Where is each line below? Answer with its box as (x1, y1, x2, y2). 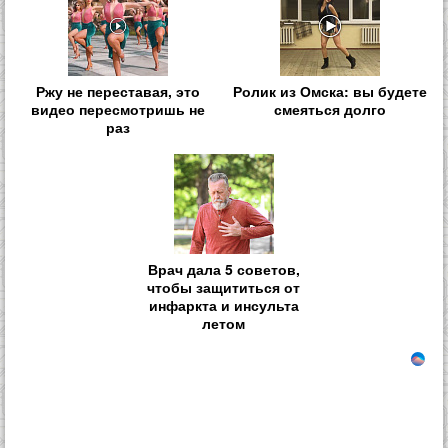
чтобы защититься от (147, 276, 301, 297)
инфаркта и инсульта (148, 294, 299, 315)
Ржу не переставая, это (35, 81, 200, 102)
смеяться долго (274, 99, 387, 120)
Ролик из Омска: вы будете (233, 81, 428, 102)
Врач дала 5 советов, (147, 258, 300, 279)
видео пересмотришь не (30, 99, 205, 120)
